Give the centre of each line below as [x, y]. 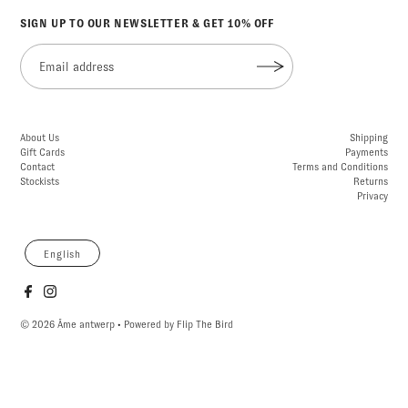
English [62, 255]
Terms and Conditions [340, 167]
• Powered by [146, 325]
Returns [370, 182]
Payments [366, 153]
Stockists [40, 182]
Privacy [372, 196]
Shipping [368, 138]
